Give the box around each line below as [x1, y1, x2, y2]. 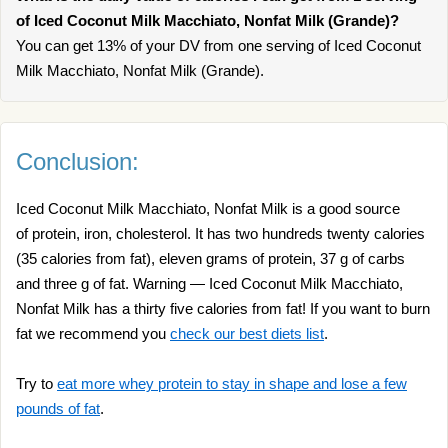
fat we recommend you [16, 325, 170, 342]
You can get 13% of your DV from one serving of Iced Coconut [16, 37, 421, 54]
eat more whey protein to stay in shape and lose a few [57, 375, 407, 392]
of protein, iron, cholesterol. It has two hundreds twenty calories [16, 225, 425, 242]
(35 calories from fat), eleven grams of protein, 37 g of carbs [16, 250, 405, 267]
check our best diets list [170, 325, 324, 342]
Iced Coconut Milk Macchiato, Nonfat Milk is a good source [16, 200, 400, 217]
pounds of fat [16, 400, 100, 417]
